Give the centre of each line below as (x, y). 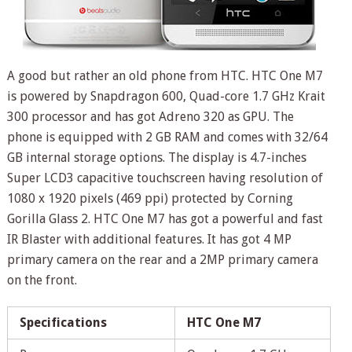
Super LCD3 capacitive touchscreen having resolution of (165, 178)
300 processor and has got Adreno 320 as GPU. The (150, 117)
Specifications (63, 323)
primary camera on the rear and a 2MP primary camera (162, 260)
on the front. (42, 280)
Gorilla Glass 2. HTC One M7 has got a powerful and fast (165, 219)
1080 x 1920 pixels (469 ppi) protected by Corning (150, 199)
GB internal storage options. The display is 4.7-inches (156, 158)
